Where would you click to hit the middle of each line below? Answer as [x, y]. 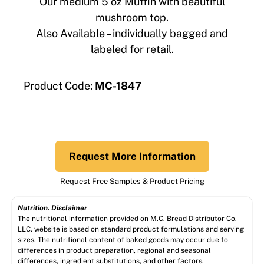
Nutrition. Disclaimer [52, 208]
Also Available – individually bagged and [132, 34]
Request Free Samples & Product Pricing [132, 181]
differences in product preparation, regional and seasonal [114, 250]
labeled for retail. [132, 49]
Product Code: [58, 85]
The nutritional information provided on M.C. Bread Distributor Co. [127, 218]
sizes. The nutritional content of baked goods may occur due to [123, 240]
